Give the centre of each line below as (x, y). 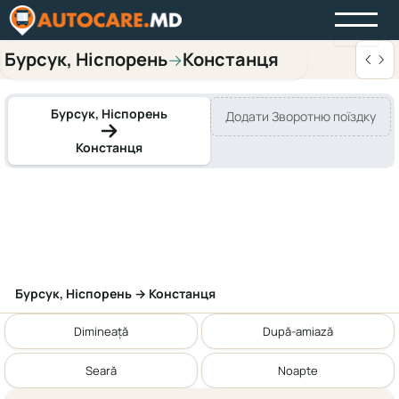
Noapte (298, 370)
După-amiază (298, 331)
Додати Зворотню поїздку (301, 116)
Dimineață (101, 331)
